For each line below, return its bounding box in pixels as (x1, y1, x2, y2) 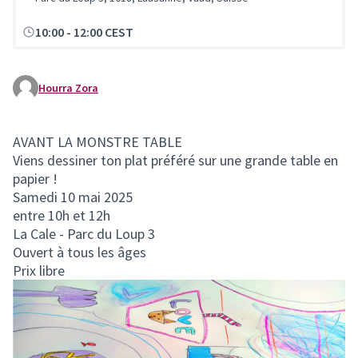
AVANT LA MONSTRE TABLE (13, 133, 182, 151)
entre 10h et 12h (13, 206, 110, 225)
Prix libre (13, 261, 65, 280)
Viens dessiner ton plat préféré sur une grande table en (13, 151, 338, 169)
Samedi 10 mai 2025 (13, 188, 133, 206)
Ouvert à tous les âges (13, 243, 146, 261)
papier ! (13, 169, 58, 188)
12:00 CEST (74, 24, 133, 40)
